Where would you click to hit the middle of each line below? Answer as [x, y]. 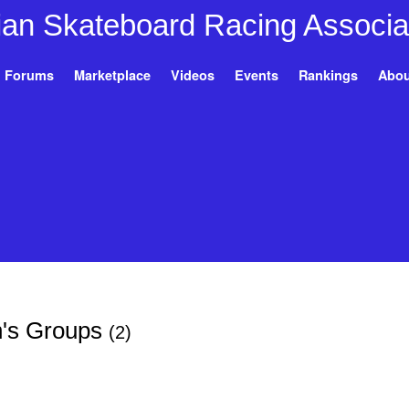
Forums [29, 74]
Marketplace [112, 74]
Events [256, 74]
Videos [192, 74]
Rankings [328, 74]
